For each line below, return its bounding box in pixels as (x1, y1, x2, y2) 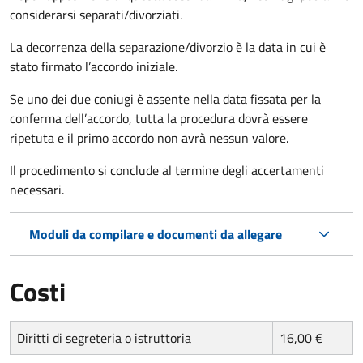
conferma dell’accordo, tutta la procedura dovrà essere (10, 108, 308, 128)
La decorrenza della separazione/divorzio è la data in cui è (10, 36, 326, 57)
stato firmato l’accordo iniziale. (10, 56, 177, 76)
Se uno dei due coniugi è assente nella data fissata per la (10, 88, 321, 109)
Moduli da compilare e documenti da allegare (29, 224, 282, 244)
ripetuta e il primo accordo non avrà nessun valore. (10, 127, 288, 147)
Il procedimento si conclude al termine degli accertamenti (10, 160, 324, 180)
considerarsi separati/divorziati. (10, 4, 182, 24)
